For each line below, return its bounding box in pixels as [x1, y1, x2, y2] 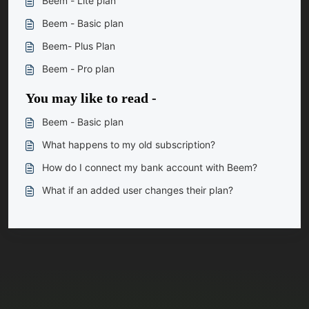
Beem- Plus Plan [42, 40, 115, 52]
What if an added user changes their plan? [42, 184, 233, 196]
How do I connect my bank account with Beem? [42, 161, 257, 173]
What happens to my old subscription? [42, 139, 215, 150]
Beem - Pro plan [42, 63, 114, 74]
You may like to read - [26, 90, 157, 106]
